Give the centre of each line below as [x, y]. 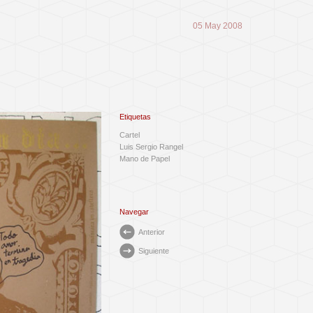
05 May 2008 [218, 26]
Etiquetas [135, 117]
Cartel [130, 135]
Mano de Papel [145, 159]
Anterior [152, 232]
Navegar [134, 212]
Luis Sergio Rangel [151, 147]
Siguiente [154, 251]
